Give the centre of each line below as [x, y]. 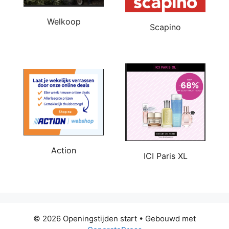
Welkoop [64, 22]
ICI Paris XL [165, 156]
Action [64, 151]
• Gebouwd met [166, 219]
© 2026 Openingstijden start [85, 219]
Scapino [165, 27]
